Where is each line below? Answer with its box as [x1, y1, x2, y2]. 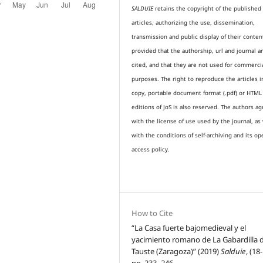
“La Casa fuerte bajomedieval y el [131, 222, 247, 233]
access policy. [131, 146, 170, 154]
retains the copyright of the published [153, 5, 262, 13]
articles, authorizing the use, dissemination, [131, 19, 255, 27]
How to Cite [131, 207, 173, 218]
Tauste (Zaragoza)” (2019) [131, 245, 221, 257]
